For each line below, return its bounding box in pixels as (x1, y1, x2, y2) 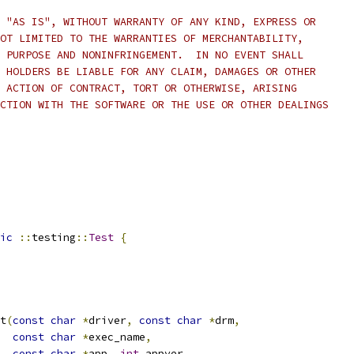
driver (88, 314, 126, 327)
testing (32, 231, 76, 244)
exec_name (88, 330, 145, 344)
